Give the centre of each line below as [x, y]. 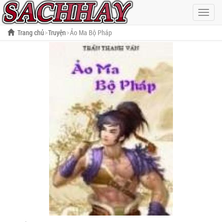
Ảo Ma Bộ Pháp [91, 32]
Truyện [57, 32]
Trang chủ [31, 32]
